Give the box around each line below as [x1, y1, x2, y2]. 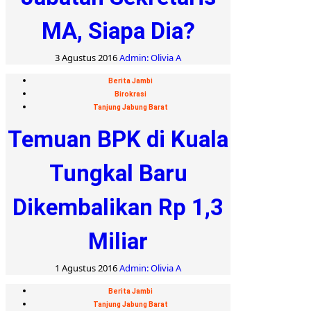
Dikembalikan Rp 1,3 [12, 193, 224, 221]
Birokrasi [114, 90, 146, 98]
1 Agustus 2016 [55, 261, 119, 274]
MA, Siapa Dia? [41, 17, 195, 44]
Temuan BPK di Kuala [8, 125, 228, 153]
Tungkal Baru [49, 159, 187, 187]
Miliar [88, 227, 148, 255]
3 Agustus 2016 [55, 51, 119, 64]
